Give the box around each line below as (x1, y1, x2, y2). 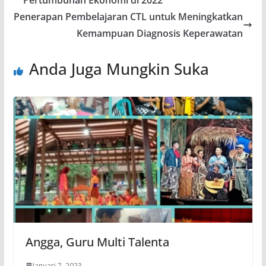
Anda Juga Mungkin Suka (28, 58, 209, 80)
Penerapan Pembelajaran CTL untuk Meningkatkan (14, 9, 243, 23)
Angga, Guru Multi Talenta (25, 233, 169, 250)
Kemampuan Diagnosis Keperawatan (77, 26, 243, 40)
